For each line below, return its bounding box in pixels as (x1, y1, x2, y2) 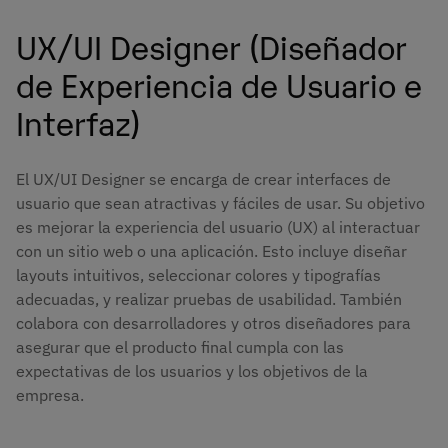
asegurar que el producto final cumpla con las (16, 336, 344, 357)
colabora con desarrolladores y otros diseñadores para (16, 312, 411, 333)
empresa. (16, 384, 84, 405)
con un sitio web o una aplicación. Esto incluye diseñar (16, 240, 407, 261)
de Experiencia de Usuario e (16, 61, 422, 105)
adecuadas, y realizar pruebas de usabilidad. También (16, 288, 402, 309)
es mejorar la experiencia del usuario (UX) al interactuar (16, 216, 420, 237)
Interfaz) (16, 99, 141, 143)
